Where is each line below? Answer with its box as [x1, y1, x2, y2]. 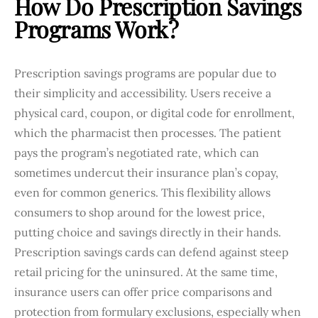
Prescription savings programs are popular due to [14, 65, 276, 80]
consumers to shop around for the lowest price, [14, 204, 265, 219]
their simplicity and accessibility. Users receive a [14, 85, 271, 100]
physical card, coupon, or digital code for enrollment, [14, 105, 295, 120]
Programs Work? [14, 13, 179, 44]
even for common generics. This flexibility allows [14, 185, 270, 199]
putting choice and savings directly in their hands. [14, 224, 281, 239]
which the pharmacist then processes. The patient [14, 125, 281, 140]
